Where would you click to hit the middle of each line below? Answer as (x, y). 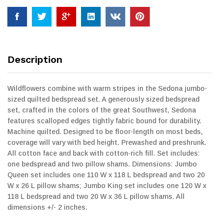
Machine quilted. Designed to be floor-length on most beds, (105, 131)
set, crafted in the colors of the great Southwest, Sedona (102, 110)
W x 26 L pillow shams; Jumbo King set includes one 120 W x (107, 185)
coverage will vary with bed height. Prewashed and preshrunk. (107, 142)
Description (35, 59)
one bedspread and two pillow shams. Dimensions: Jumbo (102, 164)
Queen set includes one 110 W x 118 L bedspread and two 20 (106, 175)
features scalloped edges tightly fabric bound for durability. (104, 121)
